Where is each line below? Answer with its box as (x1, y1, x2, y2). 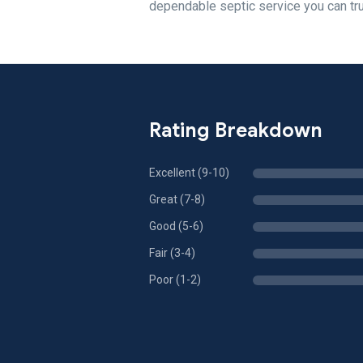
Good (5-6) (149, 220, 203, 233)
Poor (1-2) (149, 273, 201, 286)
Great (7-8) (149, 193, 205, 206)
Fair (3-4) (149, 246, 195, 259)
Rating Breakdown (149, 118, 322, 143)
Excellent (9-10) (149, 166, 229, 179)
